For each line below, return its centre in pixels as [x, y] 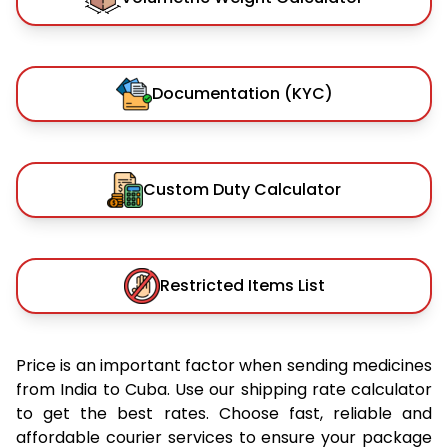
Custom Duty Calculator [242, 189]
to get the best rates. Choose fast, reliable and [224, 413]
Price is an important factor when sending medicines [224, 365]
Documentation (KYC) [242, 93]
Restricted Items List [242, 285]
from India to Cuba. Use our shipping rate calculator [224, 389]
